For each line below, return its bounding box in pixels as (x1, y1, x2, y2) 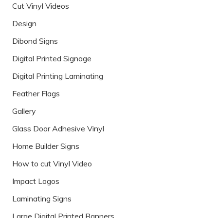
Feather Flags (12, 89, 60, 99)
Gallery (12, 106, 36, 116)
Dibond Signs (12, 36, 58, 46)
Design (12, 18, 36, 29)
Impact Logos (12, 176, 59, 186)
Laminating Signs (12, 194, 72, 204)
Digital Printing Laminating (12, 71, 103, 81)
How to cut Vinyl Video (12, 159, 92, 169)
